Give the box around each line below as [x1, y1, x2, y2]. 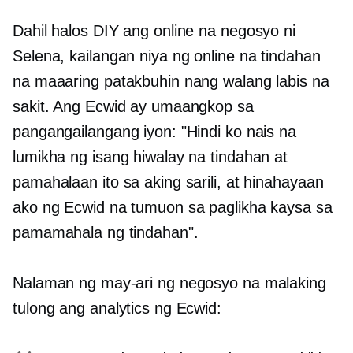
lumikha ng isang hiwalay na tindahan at [13, 148, 288, 165]
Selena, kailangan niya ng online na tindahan [13, 47, 321, 65]
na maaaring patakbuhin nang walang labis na [13, 72, 329, 90]
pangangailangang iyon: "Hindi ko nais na [13, 123, 296, 140]
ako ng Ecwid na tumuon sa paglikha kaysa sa [13, 199, 333, 216]
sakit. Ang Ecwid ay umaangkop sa [13, 98, 254, 115]
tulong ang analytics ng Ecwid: [13, 299, 221, 317]
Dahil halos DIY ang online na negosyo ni [13, 22, 295, 39]
